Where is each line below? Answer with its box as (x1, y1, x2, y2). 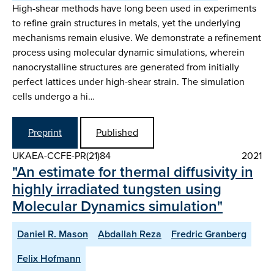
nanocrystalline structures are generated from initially (12, 59, 239, 74)
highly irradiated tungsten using (12, 178, 221, 201)
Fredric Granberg (171, 227, 246, 242)
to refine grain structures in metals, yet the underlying (12, 15, 240, 30)
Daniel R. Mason (17, 227, 88, 242)
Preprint (28, 125, 62, 140)
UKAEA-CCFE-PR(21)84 (12, 149, 111, 163)
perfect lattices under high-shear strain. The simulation (12, 74, 245, 89)
